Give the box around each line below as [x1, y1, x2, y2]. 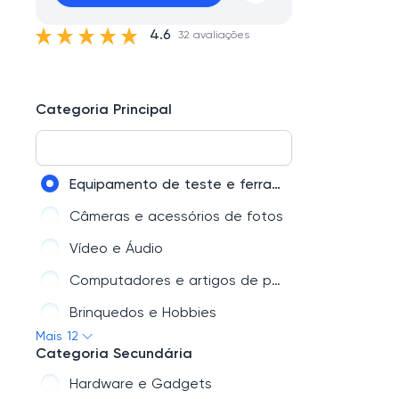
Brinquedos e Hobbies [69, 306, 216, 321]
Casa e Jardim [69, 338, 167, 353]
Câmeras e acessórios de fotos [69, 210, 283, 224]
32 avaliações [178, 30, 249, 41]
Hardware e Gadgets [69, 378, 212, 392]
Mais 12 [36, 330, 78, 343]
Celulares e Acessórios [69, 370, 222, 385]
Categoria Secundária [36, 347, 192, 362]
